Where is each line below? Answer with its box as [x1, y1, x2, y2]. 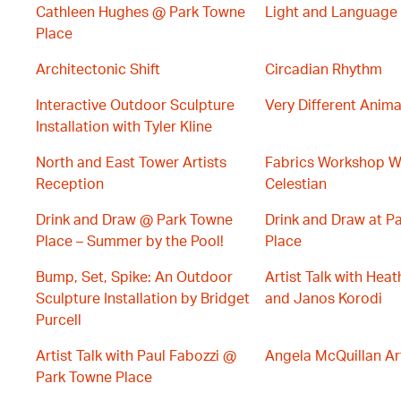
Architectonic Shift [36, 63, 160, 77]
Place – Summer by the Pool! [36, 235, 224, 249]
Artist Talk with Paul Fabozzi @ [36, 349, 236, 363]
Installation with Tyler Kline [36, 120, 212, 134]
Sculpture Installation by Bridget [36, 292, 250, 306]
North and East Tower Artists [36, 156, 226, 170]
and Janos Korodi [265, 292, 382, 306]
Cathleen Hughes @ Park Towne [36, 5, 245, 20]
